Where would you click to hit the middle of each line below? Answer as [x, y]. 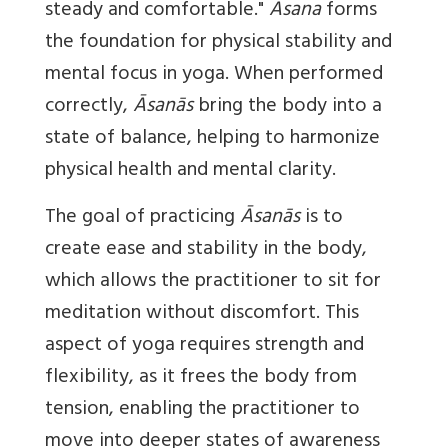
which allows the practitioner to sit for [213, 283]
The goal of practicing [142, 219]
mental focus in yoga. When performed [214, 76]
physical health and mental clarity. [190, 172]
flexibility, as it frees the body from [201, 379]
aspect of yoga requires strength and [204, 347]
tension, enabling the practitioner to [202, 411]
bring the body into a [290, 108]
